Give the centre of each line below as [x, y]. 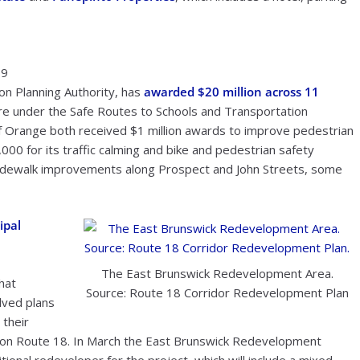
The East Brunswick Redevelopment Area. [217, 274]
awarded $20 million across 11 [231, 91]
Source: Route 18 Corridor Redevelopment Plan [217, 293]
